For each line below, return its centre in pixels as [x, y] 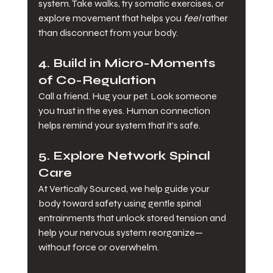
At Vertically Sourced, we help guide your [125, 189]
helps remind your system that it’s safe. [119, 126]
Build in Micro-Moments [135, 63]
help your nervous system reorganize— [120, 233]
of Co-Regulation [97, 80]
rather [215, 18]
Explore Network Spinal [133, 156]
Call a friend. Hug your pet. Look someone [128, 96]
